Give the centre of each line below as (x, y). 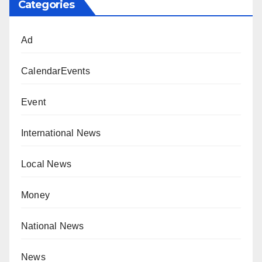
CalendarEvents (56, 71)
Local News (46, 164)
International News (61, 133)
